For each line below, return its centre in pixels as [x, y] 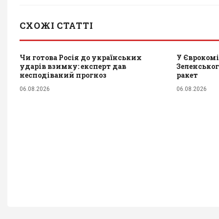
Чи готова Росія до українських [81, 57]
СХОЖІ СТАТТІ [56, 25]
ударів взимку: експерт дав [73, 66]
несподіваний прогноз [63, 75]
